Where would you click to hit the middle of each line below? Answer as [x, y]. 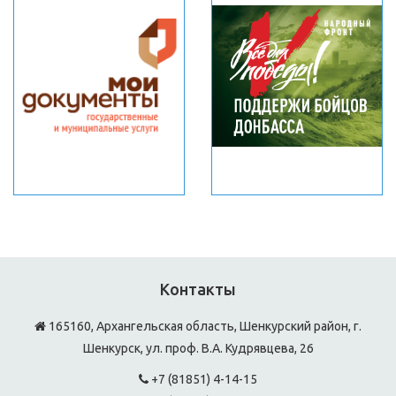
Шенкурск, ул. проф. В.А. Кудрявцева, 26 [198, 348]
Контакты [198, 289]
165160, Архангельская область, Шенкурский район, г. [204, 326]
